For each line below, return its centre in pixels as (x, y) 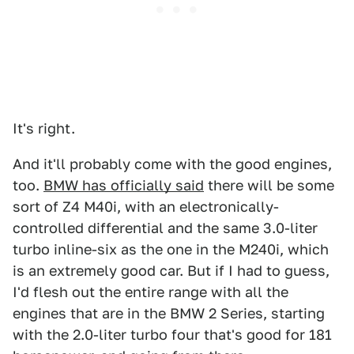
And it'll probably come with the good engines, (172, 164)
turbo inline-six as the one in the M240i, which (171, 249)
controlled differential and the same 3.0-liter (165, 228)
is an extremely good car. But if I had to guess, (171, 271)
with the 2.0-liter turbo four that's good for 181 (172, 335)
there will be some (269, 185)
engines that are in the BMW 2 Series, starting (169, 313)
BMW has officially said (124, 185)
